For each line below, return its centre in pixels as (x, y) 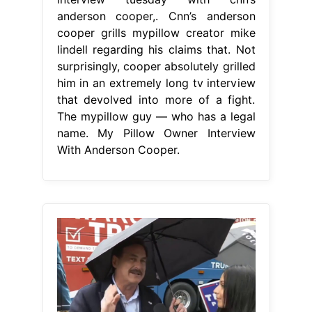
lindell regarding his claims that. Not (156, 50)
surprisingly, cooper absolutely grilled (156, 67)
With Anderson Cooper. (118, 150)
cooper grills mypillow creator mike (156, 33)
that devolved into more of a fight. (156, 100)
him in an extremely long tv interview (156, 83)
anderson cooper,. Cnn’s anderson (156, 16)
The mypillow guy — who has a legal (156, 117)
